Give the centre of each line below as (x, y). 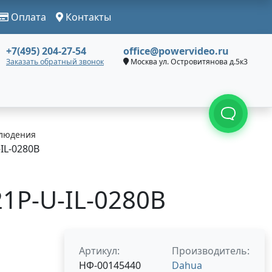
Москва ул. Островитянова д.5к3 (188, 62)
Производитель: (211, 251)
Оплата (27, 17)
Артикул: (99, 251)
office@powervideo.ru (176, 51)
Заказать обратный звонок (55, 62)
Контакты (87, 17)
